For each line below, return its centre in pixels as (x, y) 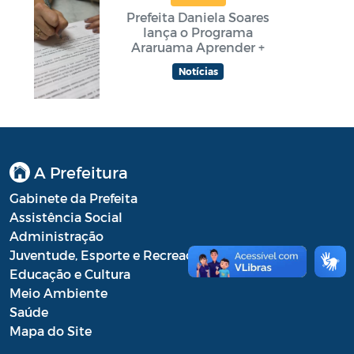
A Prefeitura (79, 172)
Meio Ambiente (58, 292)
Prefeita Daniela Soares (198, 17)
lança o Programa (198, 32)
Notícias (198, 72)
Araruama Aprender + (198, 47)
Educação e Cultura (70, 273)
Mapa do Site (51, 330)
